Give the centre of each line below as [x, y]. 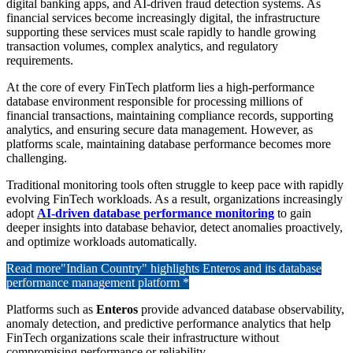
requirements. [40, 60]
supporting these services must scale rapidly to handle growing [161, 32]
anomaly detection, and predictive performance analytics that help [169, 323]
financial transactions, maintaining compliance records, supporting [170, 115]
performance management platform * [98, 282]
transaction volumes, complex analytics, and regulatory [142, 46]
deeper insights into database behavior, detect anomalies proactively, [175, 227]
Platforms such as [51, 309]
